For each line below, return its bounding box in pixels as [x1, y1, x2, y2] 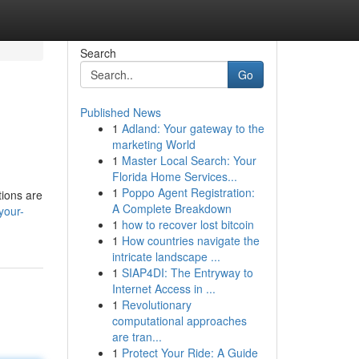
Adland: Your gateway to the [121, 120, 264, 136]
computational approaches [111, 313, 247, 329]
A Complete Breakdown [111, 200, 232, 216]
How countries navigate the [121, 232, 260, 248]
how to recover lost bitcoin [121, 216, 254, 232]
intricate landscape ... [111, 248, 220, 264]
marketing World [111, 136, 196, 152]
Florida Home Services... [111, 168, 237, 184]
